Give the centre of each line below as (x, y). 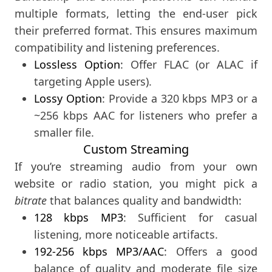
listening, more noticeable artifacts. (126, 235)
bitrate (31, 201)
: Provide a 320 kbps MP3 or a (179, 99)
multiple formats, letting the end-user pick (136, 14)
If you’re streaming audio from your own (136, 167)
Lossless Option (77, 65)
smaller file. (64, 133)
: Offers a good (211, 252)
